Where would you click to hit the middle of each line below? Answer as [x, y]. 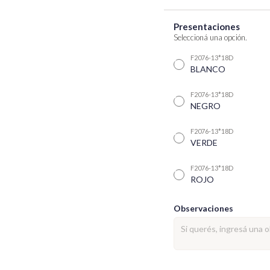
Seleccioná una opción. [210, 37]
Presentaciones [207, 27]
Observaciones [203, 209]
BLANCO [208, 69]
